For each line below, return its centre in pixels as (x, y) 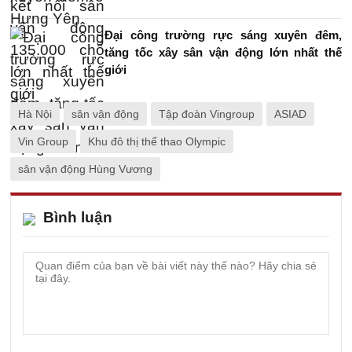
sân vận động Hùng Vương (85, 169)
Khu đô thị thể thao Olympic (157, 141)
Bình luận (78, 217)
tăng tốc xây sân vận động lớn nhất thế (223, 52)
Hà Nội (35, 114)
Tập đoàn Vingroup (207, 114)
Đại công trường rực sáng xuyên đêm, (223, 35)
